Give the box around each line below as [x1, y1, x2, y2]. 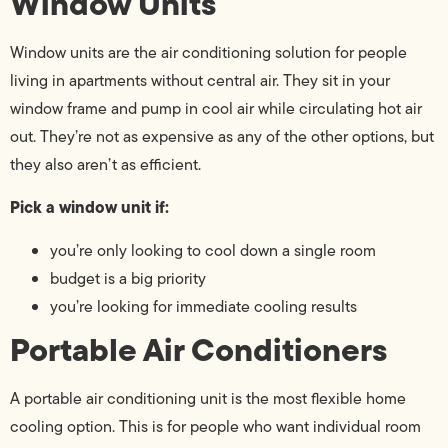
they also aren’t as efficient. [10, 153, 201, 177]
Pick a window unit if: [10, 195, 169, 220]
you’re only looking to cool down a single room [50, 238, 376, 262]
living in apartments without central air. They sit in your [10, 69, 390, 93]
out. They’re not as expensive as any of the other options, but [10, 125, 434, 149]
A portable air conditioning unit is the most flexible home [10, 386, 406, 410]
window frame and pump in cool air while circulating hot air [10, 97, 422, 121]
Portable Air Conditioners [10, 324, 387, 374]
